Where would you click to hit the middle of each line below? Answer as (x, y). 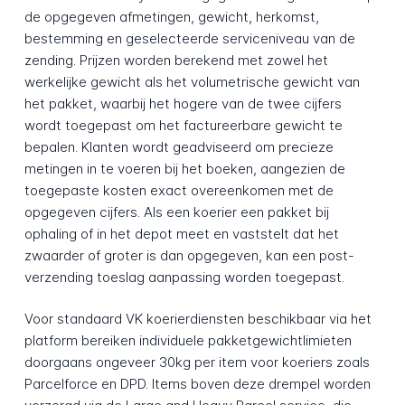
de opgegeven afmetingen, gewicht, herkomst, (171, 16)
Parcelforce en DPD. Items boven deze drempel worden (197, 384)
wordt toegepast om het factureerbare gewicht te (183, 125)
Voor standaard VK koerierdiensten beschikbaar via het (198, 319)
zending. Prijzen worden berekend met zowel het (176, 60)
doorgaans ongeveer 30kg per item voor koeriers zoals (197, 363)
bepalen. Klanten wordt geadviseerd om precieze (179, 146)
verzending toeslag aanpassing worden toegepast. (184, 277)
